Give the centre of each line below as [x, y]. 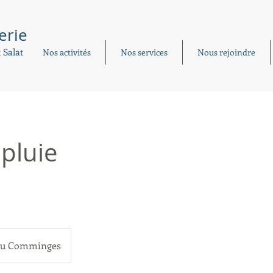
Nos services [144, 52]
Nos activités [67, 52]
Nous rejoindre [226, 52]
